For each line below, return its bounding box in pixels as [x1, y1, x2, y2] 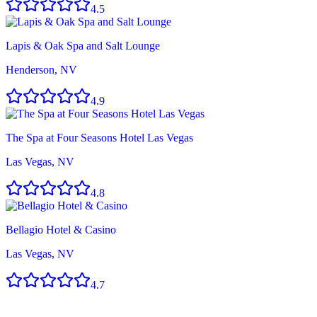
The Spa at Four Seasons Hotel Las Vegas [6, 131, 193, 144]
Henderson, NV [6, 63, 77, 76]
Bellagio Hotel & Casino [6, 223, 116, 236]
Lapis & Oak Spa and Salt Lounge [6, 39, 160, 52]
